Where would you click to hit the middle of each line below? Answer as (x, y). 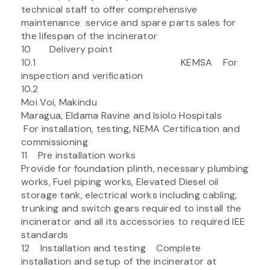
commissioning (55, 142)
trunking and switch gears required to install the (131, 208)
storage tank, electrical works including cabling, (129, 195)
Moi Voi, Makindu (59, 102)
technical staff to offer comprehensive (109, 9)
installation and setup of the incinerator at (119, 261)
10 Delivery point (67, 49)
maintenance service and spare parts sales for (129, 22)
